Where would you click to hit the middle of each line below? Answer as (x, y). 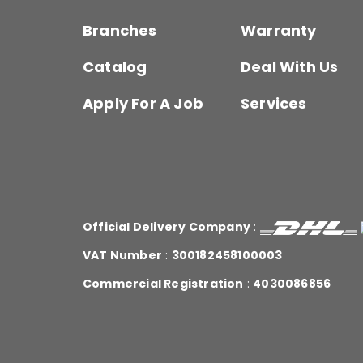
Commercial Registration (163, 284)
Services (273, 104)
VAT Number (122, 256)
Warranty (278, 31)
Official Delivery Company (167, 227)
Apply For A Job (143, 104)
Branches (120, 31)
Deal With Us (289, 67)
